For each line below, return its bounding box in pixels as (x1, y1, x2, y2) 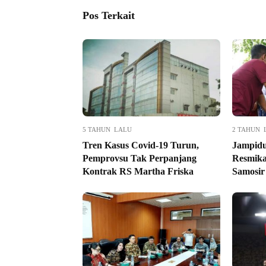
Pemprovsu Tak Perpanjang (83, 153, 197, 164)
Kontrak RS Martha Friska (83, 166, 194, 177)
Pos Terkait (83, 9, 135, 22)
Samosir (232, 166, 265, 177)
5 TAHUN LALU (83, 126, 132, 134)
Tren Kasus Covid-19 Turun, (83, 140, 199, 151)
